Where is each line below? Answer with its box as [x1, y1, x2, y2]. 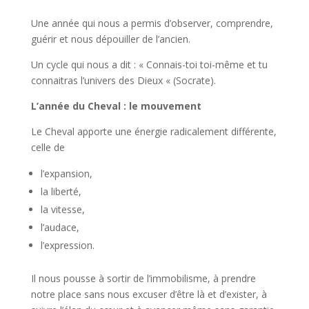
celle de [30, 141, 65, 154]
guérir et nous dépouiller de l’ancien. [30, 32, 190, 46]
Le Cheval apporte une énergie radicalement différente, [30, 125, 277, 138]
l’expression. [40, 239, 94, 252]
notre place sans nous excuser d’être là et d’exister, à [30, 288, 267, 301]
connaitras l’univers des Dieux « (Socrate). [30, 74, 216, 87]
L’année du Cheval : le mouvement [30, 99, 201, 112]
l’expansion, [40, 167, 92, 180]
